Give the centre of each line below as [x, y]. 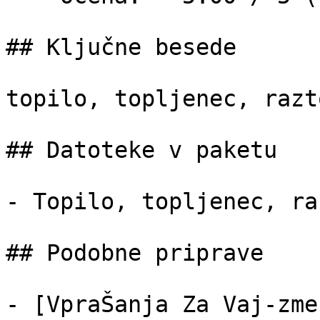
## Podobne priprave [135, 253]
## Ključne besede [121, 47]
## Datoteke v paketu [141, 150]
